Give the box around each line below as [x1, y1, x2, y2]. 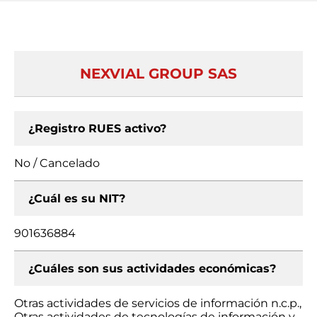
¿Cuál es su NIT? [28, 192, 125, 205]
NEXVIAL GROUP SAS [80, 65, 237, 82]
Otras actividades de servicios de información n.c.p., [14, 296, 301, 310]
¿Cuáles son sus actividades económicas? [28, 262, 276, 275]
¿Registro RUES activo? [28, 122, 166, 135]
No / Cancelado [14, 156, 100, 170]
